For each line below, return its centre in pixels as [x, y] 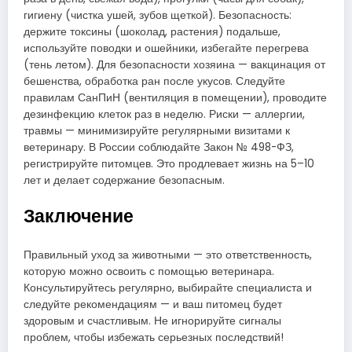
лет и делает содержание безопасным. [124, 180]
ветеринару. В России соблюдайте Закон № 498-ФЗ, [159, 147]
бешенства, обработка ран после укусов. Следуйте [154, 81]
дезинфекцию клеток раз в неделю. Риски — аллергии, [164, 114]
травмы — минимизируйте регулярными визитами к [157, 130]
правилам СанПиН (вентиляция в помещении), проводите [175, 97]
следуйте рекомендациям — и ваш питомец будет [153, 305]
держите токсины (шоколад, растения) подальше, [152, 31]
